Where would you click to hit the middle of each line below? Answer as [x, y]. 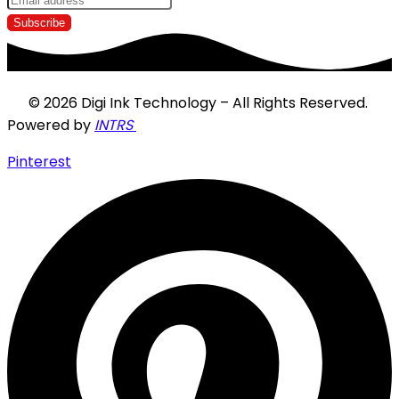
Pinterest [39, 162]
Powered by [51, 126]
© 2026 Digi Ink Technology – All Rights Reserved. [187, 103]
